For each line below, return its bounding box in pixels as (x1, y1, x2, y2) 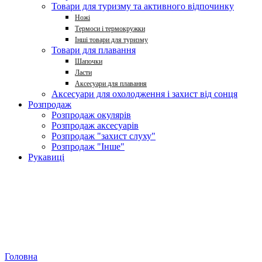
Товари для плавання (51, 45, 136, 55)
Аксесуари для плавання (75, 80, 147, 88)
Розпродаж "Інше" (51, 142, 125, 151)
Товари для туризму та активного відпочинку (51, 1, 234, 11)
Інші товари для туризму (75, 36, 148, 44)
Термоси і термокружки (75, 25, 145, 33)
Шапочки (75, 57, 102, 65)
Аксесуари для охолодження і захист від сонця (51, 89, 237, 99)
